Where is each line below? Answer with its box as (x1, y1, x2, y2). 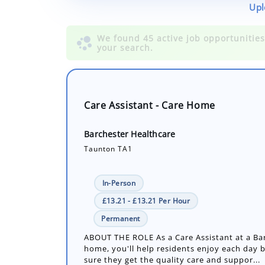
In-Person (102, 135, 136, 146)
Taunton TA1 (84, 101, 133, 111)
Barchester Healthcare (84, 85, 176, 97)
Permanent (101, 170, 140, 181)
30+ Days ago (84, 249, 132, 258)
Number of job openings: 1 (92, 230, 185, 240)
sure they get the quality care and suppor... (84, 211, 261, 222)
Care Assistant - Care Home (84, 56, 215, 69)
